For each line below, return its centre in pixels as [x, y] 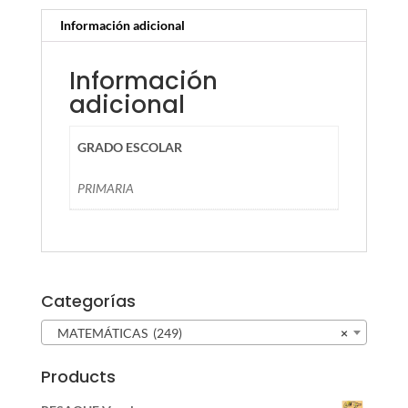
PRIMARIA [106, 188]
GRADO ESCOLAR [130, 147]
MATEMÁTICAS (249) [115, 333]
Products [78, 377]
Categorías [88, 301]
